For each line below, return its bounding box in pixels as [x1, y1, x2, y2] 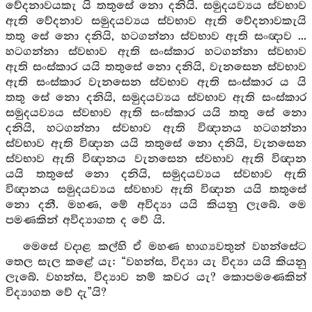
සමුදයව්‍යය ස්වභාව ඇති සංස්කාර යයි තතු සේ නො [6, 107, 306, 120]
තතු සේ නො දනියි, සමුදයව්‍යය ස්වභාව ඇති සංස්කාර [6, 91, 306, 104]
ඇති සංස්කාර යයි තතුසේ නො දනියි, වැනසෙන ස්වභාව [6, 61, 306, 74]
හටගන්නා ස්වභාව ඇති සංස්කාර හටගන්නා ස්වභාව [6, 45, 306, 58]
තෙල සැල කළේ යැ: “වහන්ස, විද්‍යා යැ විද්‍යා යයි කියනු [6, 256, 306, 269]
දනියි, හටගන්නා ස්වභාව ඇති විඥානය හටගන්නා [6, 122, 306, 135]
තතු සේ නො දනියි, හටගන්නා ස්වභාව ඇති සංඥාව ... [6, 30, 306, 43]
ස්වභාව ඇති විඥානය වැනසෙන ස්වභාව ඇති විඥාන [6, 153, 306, 166]
